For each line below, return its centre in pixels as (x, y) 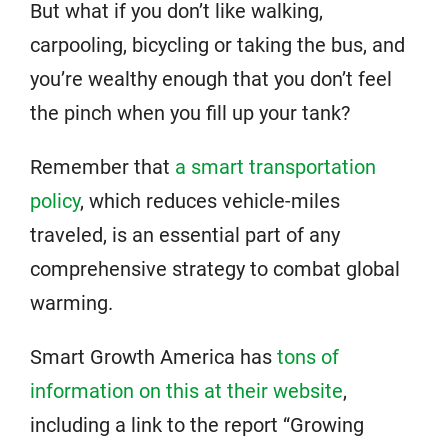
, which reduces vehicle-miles (210, 201)
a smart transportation (275, 167)
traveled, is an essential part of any (185, 235)
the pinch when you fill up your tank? (190, 113)
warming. (71, 303)
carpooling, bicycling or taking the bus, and (217, 45)
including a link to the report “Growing (197, 425)
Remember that (102, 167)
